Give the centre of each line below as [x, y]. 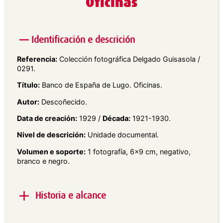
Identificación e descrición [83, 40]
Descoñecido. [63, 102]
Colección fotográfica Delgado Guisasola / [129, 59]
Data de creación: [47, 118]
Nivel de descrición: [51, 135]
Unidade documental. [122, 135]
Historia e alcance [70, 196]
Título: [28, 85]
